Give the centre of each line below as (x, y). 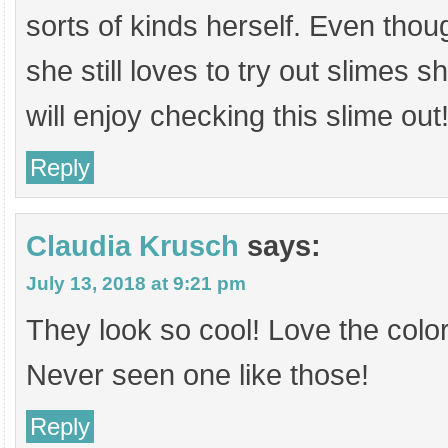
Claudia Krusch (132, 246)
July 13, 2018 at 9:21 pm (136, 283)
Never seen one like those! (197, 375)
